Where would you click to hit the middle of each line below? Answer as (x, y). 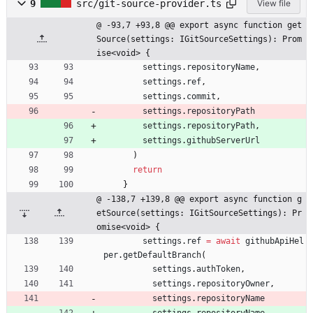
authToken (218, 269)
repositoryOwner (233, 283)
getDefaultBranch (162, 255)
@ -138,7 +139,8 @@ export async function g (199, 199)
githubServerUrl (223, 140)
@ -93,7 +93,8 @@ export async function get (199, 25)
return (147, 169)
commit (201, 96)
